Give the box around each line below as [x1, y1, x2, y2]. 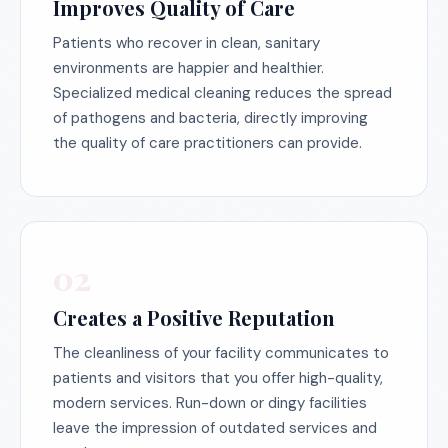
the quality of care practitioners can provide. [53, 133, 362, 153]
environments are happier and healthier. [53, 58, 324, 78]
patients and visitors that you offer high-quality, [53, 368, 383, 388]
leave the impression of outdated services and [53, 418, 377, 438]
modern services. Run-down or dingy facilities [53, 393, 367, 413]
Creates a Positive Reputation [53, 304, 335, 331]
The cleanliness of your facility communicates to [53, 343, 389, 363]
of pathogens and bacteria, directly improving [53, 108, 368, 128]
